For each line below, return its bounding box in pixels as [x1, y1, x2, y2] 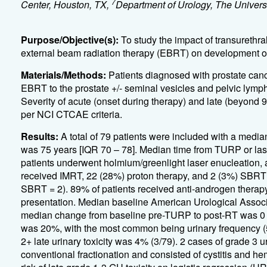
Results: [20, 129, 61, 143]
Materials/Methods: [20, 68, 108, 82]
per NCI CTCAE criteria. [20, 107, 122, 121]
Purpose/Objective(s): [20, 33, 121, 46]
